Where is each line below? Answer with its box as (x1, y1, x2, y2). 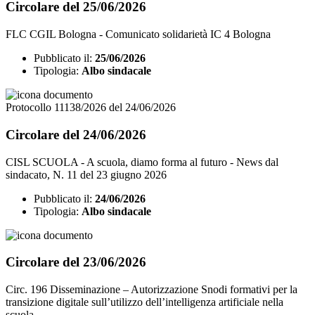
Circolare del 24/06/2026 (6, 127, 146, 142)
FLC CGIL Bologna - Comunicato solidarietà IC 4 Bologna (6, 28, 271, 41)
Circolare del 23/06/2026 (6, 255, 146, 270)
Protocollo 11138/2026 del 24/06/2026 (6, 101, 176, 114)
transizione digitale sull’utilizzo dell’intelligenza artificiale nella (6, 296, 283, 309)
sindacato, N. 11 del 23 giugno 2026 (6, 168, 167, 181)
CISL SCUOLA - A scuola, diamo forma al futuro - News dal (6, 155, 278, 168)
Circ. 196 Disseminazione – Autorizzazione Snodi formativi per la (6, 283, 297, 296)
